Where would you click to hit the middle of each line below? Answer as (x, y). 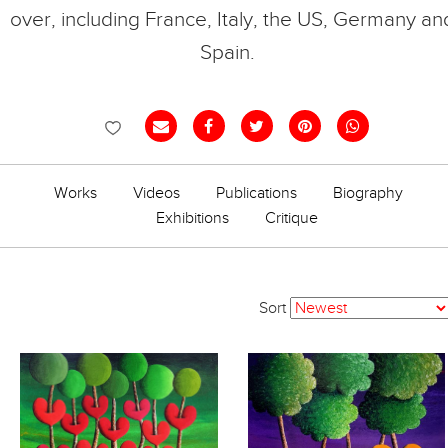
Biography (368, 193)
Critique (291, 218)
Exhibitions (192, 218)
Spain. (232, 52)
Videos (156, 193)
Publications (256, 193)
